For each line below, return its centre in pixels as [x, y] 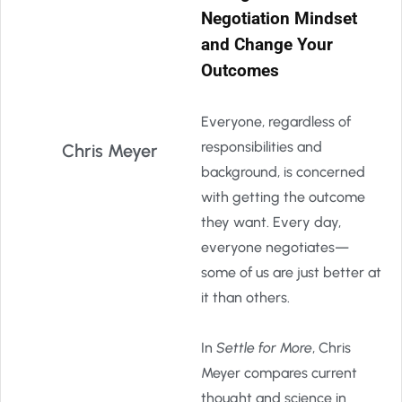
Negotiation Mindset [279, 18]
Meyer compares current [279, 373]
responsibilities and [262, 147]
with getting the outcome [283, 197]
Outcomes [240, 70]
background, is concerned [283, 172]
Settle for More [264, 348]
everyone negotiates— [275, 247]
